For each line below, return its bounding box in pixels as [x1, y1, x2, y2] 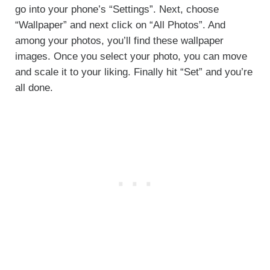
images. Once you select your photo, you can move [14, 51, 247, 63]
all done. [14, 82, 53, 94]
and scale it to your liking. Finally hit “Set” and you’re [14, 66, 253, 78]
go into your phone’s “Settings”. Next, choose [14, 4, 219, 16]
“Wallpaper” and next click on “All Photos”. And [14, 19, 225, 31]
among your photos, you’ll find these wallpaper [14, 35, 224, 47]
